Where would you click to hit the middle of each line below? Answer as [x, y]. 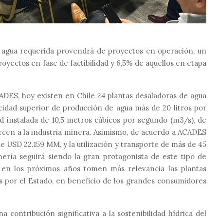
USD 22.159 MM [33, 144]
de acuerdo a [153, 132]
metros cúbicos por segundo [117, 120]
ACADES [191, 132]
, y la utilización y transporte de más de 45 [133, 144]
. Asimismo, [110, 132]
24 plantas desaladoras [137, 95]
